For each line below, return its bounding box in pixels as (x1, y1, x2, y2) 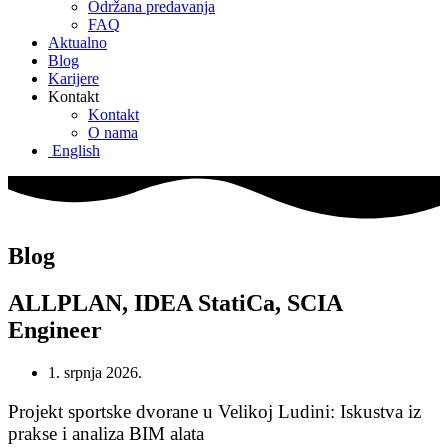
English (52, 142, 100, 159)
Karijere (48, 70, 99, 87)
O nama (88, 124, 138, 141)
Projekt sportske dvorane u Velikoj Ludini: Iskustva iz (8, 400, 421, 422)
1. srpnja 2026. (48, 363, 142, 381)
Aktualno (48, 34, 107, 51)
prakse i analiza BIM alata (8, 422, 204, 444)
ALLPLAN (8, 290, 122, 316)
